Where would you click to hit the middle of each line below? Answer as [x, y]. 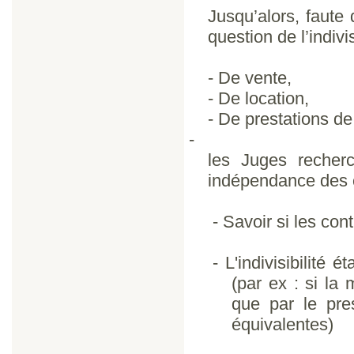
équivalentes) [282, 324]
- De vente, [250, 78]
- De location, [258, 98]
